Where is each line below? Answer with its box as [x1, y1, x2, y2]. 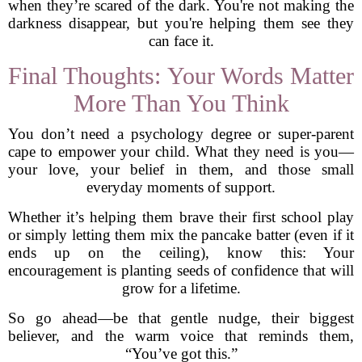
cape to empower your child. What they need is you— [8, 143, 354, 160]
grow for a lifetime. [121, 280, 241, 297]
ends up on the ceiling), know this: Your [8, 244, 354, 261]
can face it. [148, 32, 214, 49]
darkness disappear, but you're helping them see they [8, 15, 354, 32]
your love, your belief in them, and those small [8, 161, 354, 178]
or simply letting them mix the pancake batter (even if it [8, 226, 354, 243]
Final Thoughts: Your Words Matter [8, 62, 354, 89]
